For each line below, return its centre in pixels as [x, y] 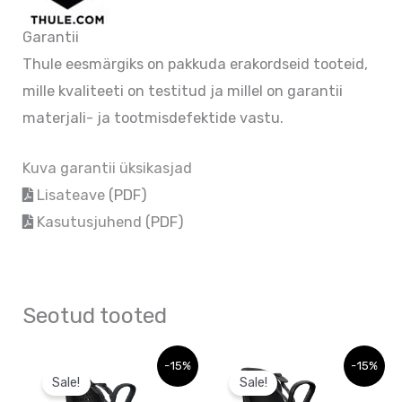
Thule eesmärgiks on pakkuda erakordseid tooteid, [196, 65]
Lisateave [71, 196]
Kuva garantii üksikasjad [108, 169]
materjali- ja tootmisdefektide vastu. [153, 118]
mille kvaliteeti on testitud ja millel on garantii [183, 92]
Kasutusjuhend [90, 223]
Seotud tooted [95, 315]
